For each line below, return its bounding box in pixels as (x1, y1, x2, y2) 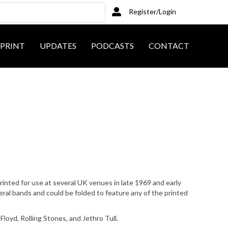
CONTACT (149, 41, 190, 51)
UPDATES (40, 41, 77, 51)
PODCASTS (91, 41, 134, 51)
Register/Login (129, 7, 177, 16)
